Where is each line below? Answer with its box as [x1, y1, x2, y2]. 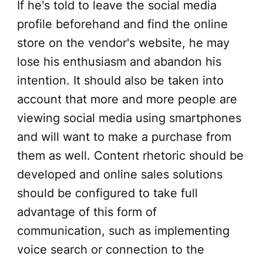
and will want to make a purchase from [16, 129, 231, 144]
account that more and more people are [16, 92, 237, 106]
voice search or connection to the [16, 242, 204, 257]
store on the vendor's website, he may [16, 35, 230, 50]
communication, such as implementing [16, 223, 230, 238]
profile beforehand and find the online [16, 16, 228, 31]
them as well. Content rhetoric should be [16, 148, 244, 163]
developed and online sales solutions [16, 167, 222, 181]
